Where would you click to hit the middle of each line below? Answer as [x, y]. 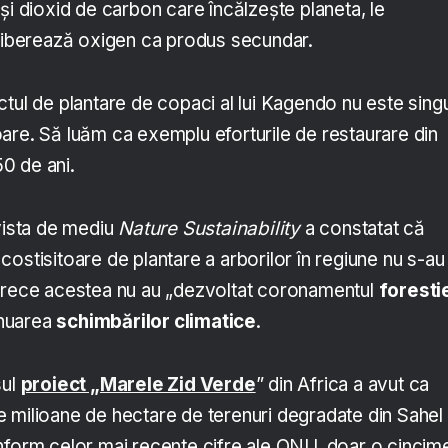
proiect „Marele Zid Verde [138, 385]
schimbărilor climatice [156, 322]
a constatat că [363, 229]
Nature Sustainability [209, 229]
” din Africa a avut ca [342, 385]
